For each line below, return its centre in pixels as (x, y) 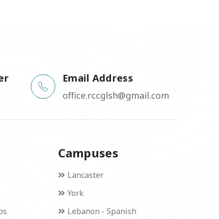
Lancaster (85, 175)
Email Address (98, 78)
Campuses (88, 153)
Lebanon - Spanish (102, 211)
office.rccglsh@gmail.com (116, 95)
